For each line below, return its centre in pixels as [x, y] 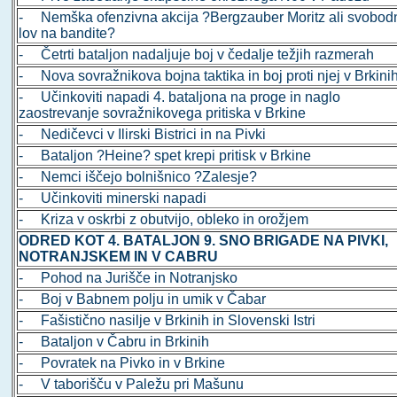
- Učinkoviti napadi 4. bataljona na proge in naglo [180, 97]
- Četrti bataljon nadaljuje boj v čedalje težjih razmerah [197, 55]
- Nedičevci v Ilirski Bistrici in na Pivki [143, 135]
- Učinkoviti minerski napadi [113, 198]
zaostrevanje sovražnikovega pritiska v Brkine [163, 113]
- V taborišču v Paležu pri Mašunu [132, 385]
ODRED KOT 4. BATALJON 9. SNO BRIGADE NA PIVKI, [204, 241]
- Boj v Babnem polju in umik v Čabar [143, 300]
